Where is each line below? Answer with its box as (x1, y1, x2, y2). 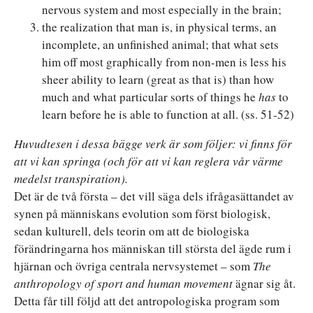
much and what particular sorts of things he (42, 88, 259, 105)
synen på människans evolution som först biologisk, (14, 205, 270, 221)
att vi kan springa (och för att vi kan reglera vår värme (14, 152, 283, 169)
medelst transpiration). (14, 170, 128, 187)
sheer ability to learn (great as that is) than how (42, 71, 274, 87)
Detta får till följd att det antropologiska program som (14, 292, 279, 309)
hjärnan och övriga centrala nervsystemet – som (14, 257, 253, 274)
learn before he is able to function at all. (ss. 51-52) (42, 105, 294, 122)
